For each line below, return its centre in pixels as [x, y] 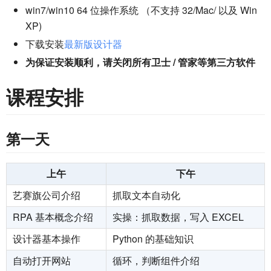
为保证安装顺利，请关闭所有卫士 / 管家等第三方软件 [140, 62]
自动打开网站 [42, 260]
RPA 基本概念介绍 [53, 217]
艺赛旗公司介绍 [47, 195]
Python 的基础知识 [153, 238]
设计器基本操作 [47, 238]
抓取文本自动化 [146, 195]
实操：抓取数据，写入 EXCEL [178, 217]
